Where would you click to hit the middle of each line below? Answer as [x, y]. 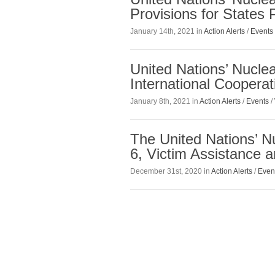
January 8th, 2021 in [165, 101]
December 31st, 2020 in [171, 172]
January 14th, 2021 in [167, 31]
